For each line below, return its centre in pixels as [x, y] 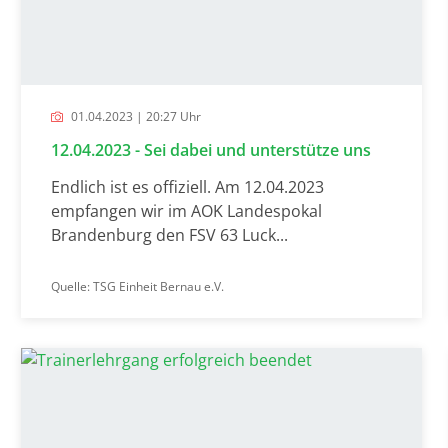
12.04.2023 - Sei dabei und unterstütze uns [210, 149]
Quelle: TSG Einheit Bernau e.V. [137, 286]
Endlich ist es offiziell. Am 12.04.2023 [187, 186]
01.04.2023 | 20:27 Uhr [134, 116]
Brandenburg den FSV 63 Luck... [169, 234]
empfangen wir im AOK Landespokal [186, 210]
